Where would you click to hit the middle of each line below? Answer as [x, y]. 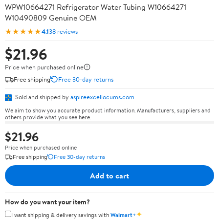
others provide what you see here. [48, 117]
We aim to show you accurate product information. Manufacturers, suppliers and [108, 110]
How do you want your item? [47, 202]
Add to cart [109, 175]
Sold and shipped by [42, 97]
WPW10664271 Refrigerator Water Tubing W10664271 [96, 7]
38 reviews [63, 31]
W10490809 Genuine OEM [51, 18]
